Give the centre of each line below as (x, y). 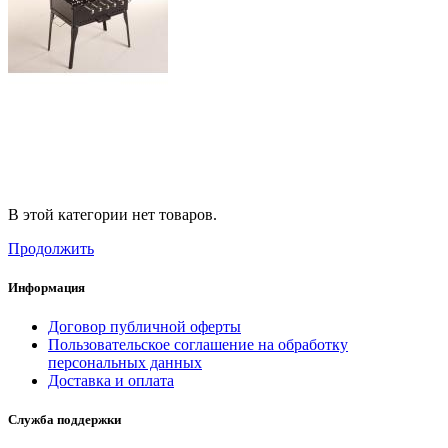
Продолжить (51, 248)
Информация (46, 287)
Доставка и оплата (111, 381)
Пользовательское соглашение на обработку (198, 345)
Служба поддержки (64, 420)
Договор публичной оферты (144, 327)
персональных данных (125, 363)
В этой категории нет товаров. (112, 214)
